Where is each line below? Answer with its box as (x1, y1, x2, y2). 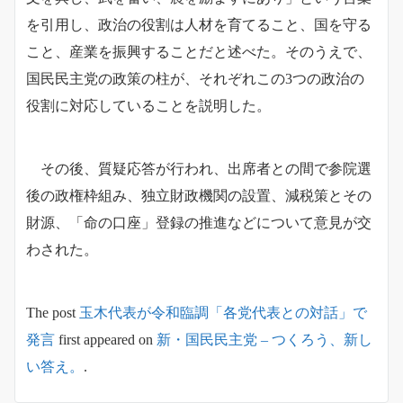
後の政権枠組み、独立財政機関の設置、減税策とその (26, 188, 372, 204)
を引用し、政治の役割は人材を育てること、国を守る (26, 17, 372, 33)
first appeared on (55, 332, 157, 348)
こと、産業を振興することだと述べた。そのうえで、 (26, 44, 372, 60)
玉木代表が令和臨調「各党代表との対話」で (79, 305, 367, 321)
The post (26, 305, 79, 321)
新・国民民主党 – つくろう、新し (157, 332, 372, 348)
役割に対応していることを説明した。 (26, 98, 271, 114)
